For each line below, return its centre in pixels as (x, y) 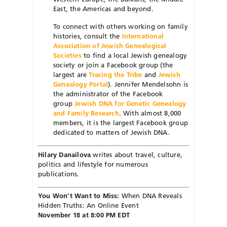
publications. (59, 174)
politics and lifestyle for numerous (93, 164)
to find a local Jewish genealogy (134, 55)
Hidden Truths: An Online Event (88, 205)
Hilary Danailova (65, 154)
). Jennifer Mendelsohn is (148, 84)
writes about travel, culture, (137, 154)
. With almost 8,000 (150, 113)
